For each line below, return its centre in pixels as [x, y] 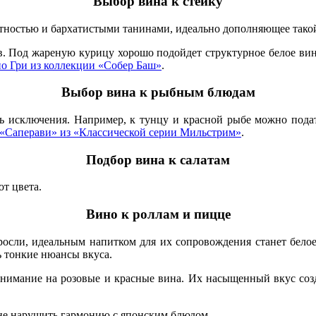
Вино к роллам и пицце [158, 214]
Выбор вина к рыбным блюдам [158, 92]
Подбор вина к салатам [158, 159]
